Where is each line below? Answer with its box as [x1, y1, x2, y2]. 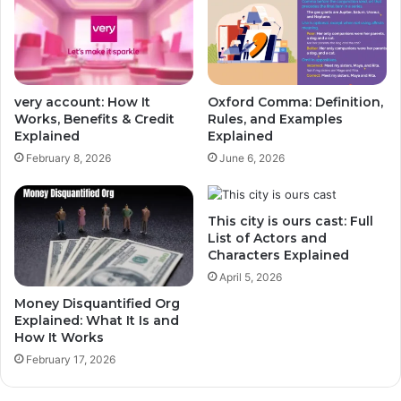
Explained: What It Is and [14, 312, 179, 329]
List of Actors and [208, 230, 327, 247]
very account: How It [14, 94, 150, 111]
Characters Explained [208, 247, 349, 264]
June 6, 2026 [219, 151, 285, 166]
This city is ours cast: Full [208, 213, 373, 230]
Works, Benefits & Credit [14, 111, 175, 128]
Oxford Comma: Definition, [208, 94, 383, 111]
